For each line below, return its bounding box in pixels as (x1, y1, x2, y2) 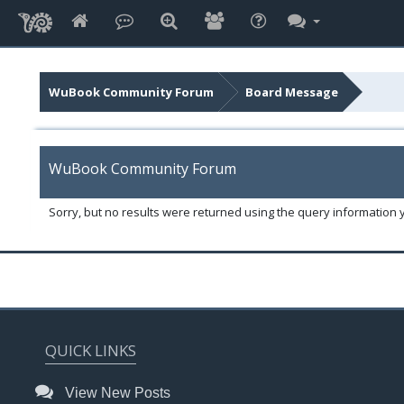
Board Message (244, 84, 338, 100)
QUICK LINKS (45, 340, 136, 361)
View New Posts (61, 385, 170, 400)
